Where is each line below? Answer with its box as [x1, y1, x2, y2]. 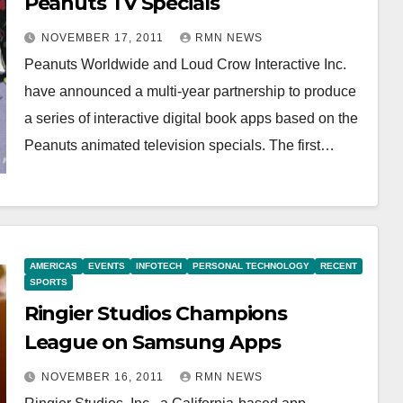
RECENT [319, 261, 357, 271]
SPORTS [29, 277, 67, 287]
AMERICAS [29, 261, 77, 271]
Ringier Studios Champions [23, 301, 288, 326]
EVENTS [87, 261, 125, 271]
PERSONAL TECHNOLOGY [192, 261, 309, 271]
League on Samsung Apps [23, 330, 281, 354]
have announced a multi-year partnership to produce [23, 84, 356, 99]
